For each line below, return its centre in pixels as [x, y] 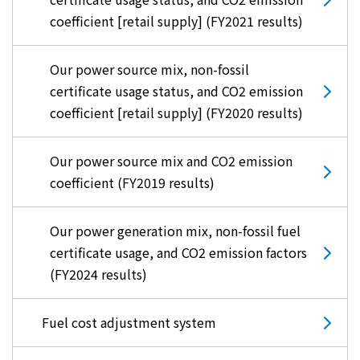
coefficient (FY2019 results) [132, 183]
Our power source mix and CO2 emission [171, 161]
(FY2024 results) [98, 274]
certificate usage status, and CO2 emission [176, 91]
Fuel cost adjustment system [129, 323]
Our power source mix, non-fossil [149, 70]
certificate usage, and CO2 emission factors [178, 253]
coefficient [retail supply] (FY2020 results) [176, 113]
